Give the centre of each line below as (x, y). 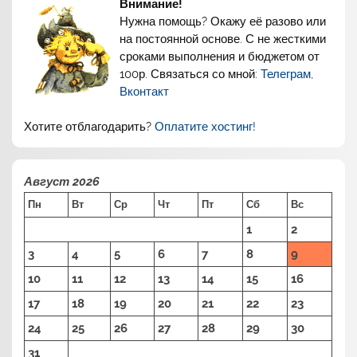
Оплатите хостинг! (206, 126)
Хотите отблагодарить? (90, 126)
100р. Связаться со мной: (190, 74)
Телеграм (286, 74)
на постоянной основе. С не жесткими (223, 39)
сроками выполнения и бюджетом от (220, 56)
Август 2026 (62, 181)
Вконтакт (145, 91)
